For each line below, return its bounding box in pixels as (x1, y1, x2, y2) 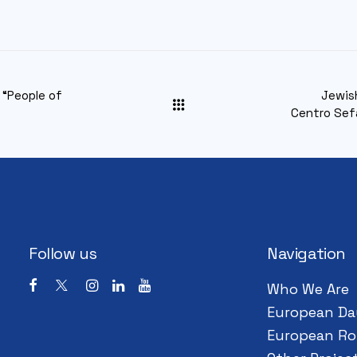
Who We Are (267, 280, 349, 298)
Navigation (267, 243, 346, 264)
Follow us (29, 243, 97, 264)
